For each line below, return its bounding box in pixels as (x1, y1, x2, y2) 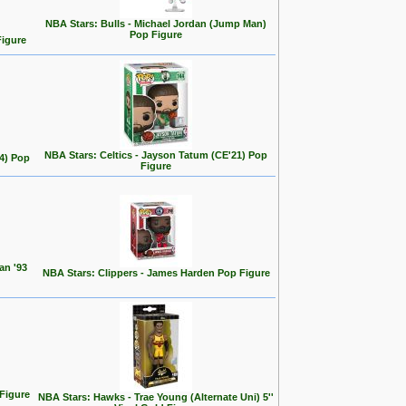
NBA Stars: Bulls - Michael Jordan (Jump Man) (45, 18, 266, 29)
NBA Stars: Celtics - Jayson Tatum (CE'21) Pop (44, 150, 267, 160)
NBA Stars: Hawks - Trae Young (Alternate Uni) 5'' (38, 391, 274, 402)
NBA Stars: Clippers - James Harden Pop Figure (42, 267, 270, 278)
